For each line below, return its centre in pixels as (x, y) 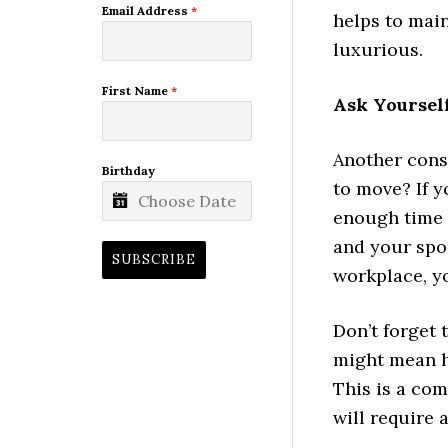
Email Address (146, 11)
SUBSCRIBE (154, 260)
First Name (136, 91)
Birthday (128, 171)
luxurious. (378, 49)
